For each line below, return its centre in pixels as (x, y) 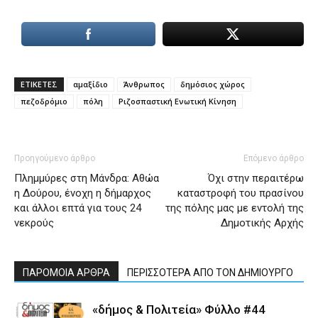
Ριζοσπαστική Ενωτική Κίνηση (177, 101)
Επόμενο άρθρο (274, 158)
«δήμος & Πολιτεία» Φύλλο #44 (179, 309)
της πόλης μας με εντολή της (235, 208)
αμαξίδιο (91, 84)
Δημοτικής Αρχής (262, 223)
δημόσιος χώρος (213, 84)
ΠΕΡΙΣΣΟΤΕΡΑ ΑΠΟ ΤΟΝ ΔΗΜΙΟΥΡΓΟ (210, 273)
